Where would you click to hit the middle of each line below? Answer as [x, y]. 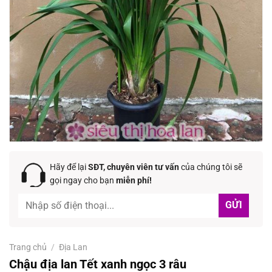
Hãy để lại [68, 167]
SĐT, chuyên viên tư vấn [133, 167]
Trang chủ [28, 247]
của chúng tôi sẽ [211, 167]
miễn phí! [134, 180]
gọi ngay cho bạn [83, 180]
